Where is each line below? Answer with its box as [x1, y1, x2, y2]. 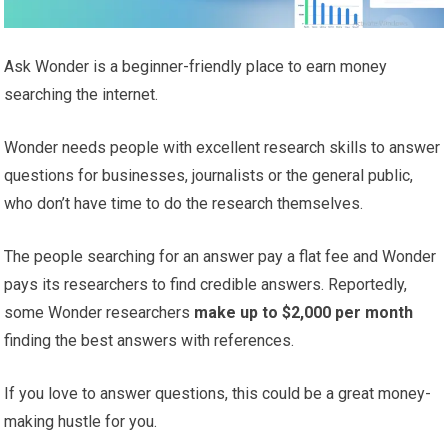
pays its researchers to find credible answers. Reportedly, [4, 274, 408, 294]
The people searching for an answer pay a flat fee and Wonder [4, 246, 437, 266]
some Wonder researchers [4, 302, 195, 322]
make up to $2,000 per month [194, 302, 414, 322]
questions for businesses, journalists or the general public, [4, 165, 414, 185]
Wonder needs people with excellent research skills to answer [4, 137, 441, 157]
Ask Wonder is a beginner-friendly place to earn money [4, 56, 388, 76]
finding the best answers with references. [4, 330, 295, 350]
